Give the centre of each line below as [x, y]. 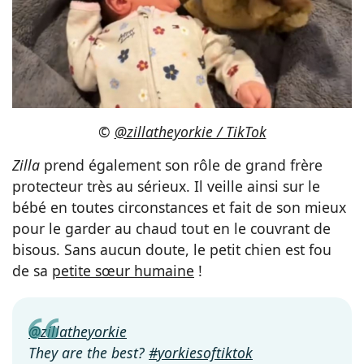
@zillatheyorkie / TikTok [190, 131]
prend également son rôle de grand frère [181, 165]
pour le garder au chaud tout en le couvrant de [171, 228]
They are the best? [89, 352]
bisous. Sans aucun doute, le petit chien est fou [172, 249]
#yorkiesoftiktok [201, 352]
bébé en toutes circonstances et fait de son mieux [179, 207]
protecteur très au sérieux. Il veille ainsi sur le [166, 186]
